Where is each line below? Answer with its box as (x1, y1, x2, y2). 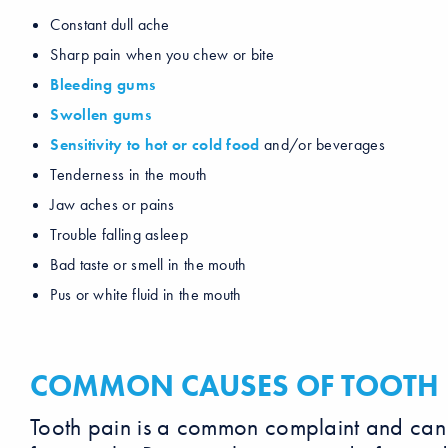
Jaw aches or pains (50, 194, 175, 216)
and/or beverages (259, 134, 385, 156)
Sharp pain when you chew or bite (50, 43, 274, 65)
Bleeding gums (50, 73, 156, 95)
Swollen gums (50, 103, 151, 125)
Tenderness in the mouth (50, 164, 208, 186)
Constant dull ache (50, 13, 170, 35)
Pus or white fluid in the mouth (50, 284, 242, 306)
